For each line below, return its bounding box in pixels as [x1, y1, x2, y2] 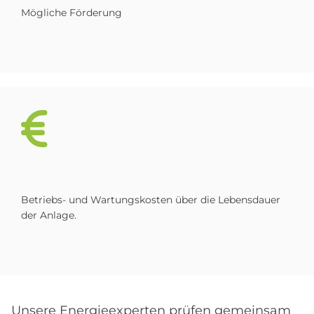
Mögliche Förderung [21, 6, 125, 19]
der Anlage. [21, 208, 79, 221]
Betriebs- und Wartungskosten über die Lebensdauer [21, 193, 280, 206]
